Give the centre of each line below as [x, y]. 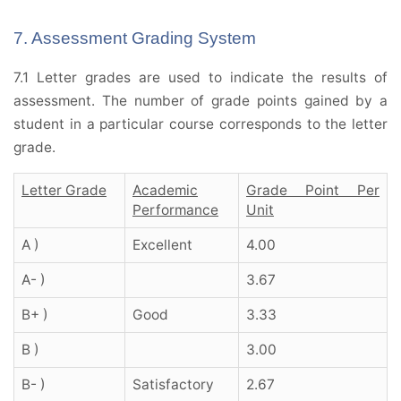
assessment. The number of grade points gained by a [200, 101]
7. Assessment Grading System [135, 38]
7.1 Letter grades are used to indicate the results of [200, 78]
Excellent [162, 245]
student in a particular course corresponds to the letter [200, 124]
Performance [175, 210]
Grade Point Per [313, 191]
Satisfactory [173, 385]
